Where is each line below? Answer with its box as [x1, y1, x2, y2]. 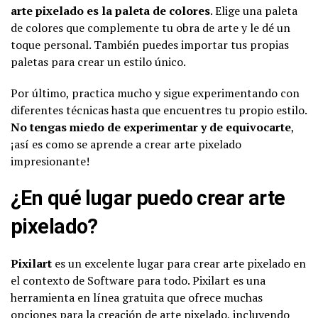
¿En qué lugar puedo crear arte [11, 185, 285, 210]
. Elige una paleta [210, 2, 297, 18]
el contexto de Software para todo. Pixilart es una [11, 272, 265, 288]
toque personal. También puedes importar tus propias [11, 36, 289, 53]
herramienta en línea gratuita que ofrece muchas [11, 289, 263, 305]
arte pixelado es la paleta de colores [11, 2, 210, 18]
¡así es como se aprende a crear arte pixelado [11, 136, 241, 152]
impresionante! [11, 153, 89, 169]
